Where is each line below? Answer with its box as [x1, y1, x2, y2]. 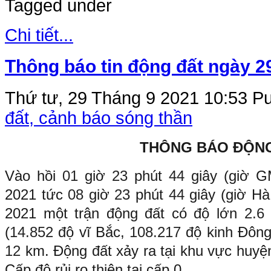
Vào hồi [5, 167, 63, 184]
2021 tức [5, 186, 68, 203]
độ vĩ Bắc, [58, 223, 130, 240]
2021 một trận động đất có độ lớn [5, 204, 244, 221]
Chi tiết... [5, 25, 73, 45]
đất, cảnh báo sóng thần [5, 108, 192, 128]
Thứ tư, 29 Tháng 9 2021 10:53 [5, 88, 252, 108]
